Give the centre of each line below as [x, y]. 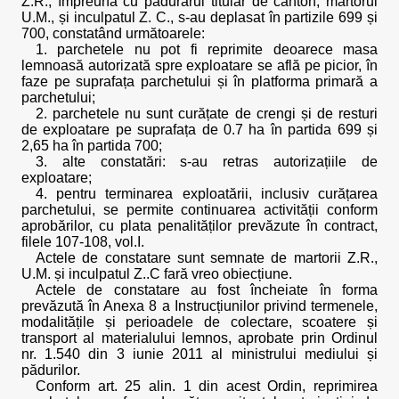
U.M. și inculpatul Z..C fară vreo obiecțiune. [157, 274]
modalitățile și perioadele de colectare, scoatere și [199, 322]
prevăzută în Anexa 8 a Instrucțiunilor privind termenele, [199, 306]
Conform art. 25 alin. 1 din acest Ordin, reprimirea [207, 386]
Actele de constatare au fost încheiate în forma [207, 290]
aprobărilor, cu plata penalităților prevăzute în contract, [199, 226]
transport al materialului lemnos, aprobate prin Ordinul [199, 338]
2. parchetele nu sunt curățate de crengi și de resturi [207, 114]
